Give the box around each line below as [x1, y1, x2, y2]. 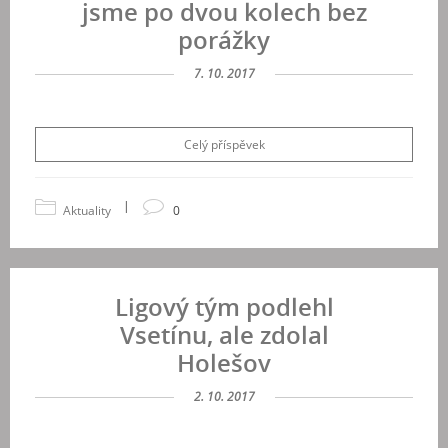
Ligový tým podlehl [114, 290, 334, 323]
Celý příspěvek [183, 136, 265, 153]
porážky [178, 23, 270, 56]
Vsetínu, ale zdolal [119, 318, 329, 351]
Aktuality [63, 202, 111, 219]
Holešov [177, 346, 271, 379]
